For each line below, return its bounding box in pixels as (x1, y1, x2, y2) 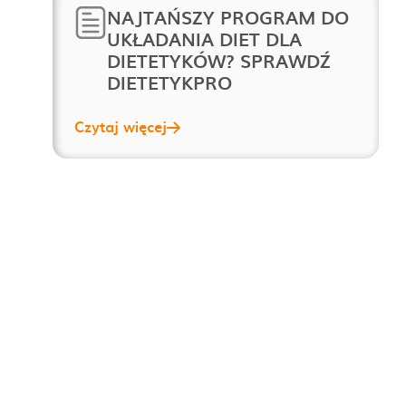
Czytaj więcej (74, 115, 167, 137)
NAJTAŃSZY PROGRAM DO (107, 4, 349, 31)
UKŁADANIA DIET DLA (107, 25, 302, 53)
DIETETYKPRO (107, 69, 232, 96)
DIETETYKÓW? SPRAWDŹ (107, 47, 331, 74)
